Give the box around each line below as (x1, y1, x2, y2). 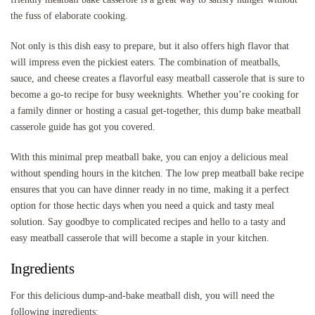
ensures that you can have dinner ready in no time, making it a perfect (11, 184, 289, 195)
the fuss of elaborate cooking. (11, 10, 128, 21)
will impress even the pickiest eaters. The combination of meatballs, (11, 56, 281, 67)
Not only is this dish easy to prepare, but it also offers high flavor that (11, 40, 289, 51)
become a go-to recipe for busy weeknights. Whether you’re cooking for (11, 89, 299, 100)
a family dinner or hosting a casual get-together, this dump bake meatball (11, 105, 301, 116)
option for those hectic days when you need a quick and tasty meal (11, 200, 274, 211)
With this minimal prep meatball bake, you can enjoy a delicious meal (11, 151, 288, 162)
